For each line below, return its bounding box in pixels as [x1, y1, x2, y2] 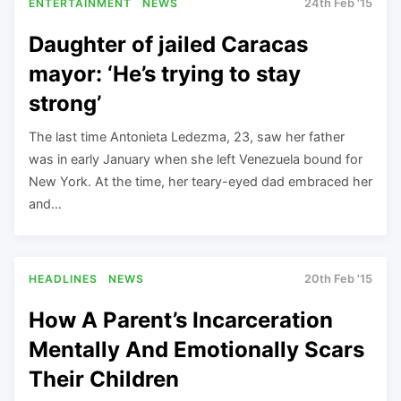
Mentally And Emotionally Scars [29, 336, 364, 363]
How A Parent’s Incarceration [29, 306, 333, 333]
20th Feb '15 [304, 272, 372, 286]
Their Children [29, 365, 179, 392]
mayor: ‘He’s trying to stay [29, 60, 301, 87]
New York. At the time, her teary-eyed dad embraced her [29, 173, 372, 189]
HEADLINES [29, 272, 98, 286]
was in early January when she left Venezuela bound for [29, 150, 363, 166]
